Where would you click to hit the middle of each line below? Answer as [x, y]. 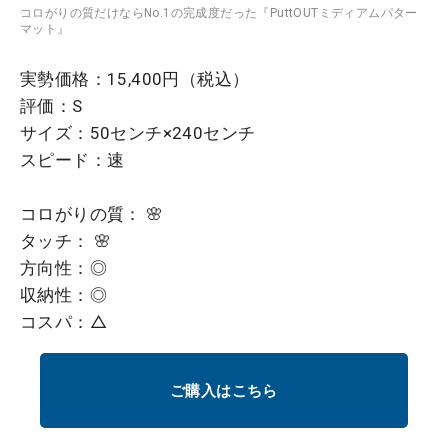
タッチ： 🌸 [66, 240]
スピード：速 [72, 159]
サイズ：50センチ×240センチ [138, 132]
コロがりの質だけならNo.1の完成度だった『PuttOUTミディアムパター [219, 12]
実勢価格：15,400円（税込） [135, 78]
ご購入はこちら [224, 390]
